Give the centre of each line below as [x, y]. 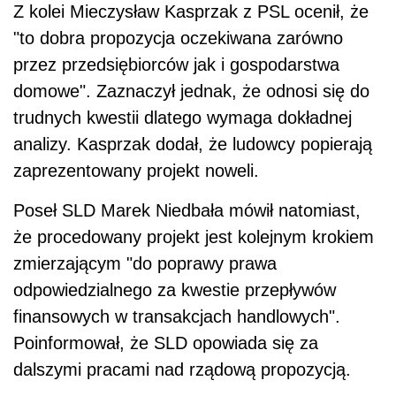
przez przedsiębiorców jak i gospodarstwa [176, 64]
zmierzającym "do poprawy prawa [145, 263]
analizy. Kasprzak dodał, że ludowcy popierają [193, 144]
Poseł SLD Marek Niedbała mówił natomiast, [187, 210]
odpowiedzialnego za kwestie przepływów [175, 289]
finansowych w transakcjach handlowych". [177, 316]
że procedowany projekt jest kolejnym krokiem [194, 236]
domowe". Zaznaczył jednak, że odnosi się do [191, 91]
